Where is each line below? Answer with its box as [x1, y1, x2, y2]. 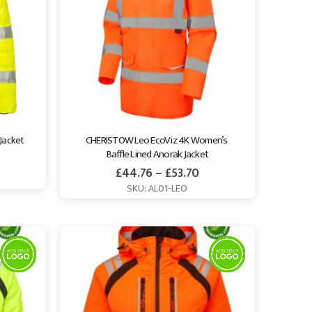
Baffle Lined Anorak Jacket [106, 146, 209, 164]
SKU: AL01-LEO [127, 180, 188, 196]
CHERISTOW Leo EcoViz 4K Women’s [85, 132, 229, 150]
